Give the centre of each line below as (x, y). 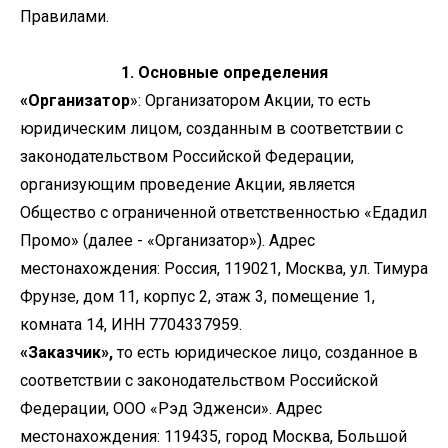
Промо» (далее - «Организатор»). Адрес (167, 240)
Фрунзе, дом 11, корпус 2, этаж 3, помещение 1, (197, 296)
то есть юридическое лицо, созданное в (265, 352)
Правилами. (64, 16)
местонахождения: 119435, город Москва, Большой (213, 436)
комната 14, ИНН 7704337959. (131, 324)
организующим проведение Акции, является (187, 184)
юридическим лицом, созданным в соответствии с (211, 128)
